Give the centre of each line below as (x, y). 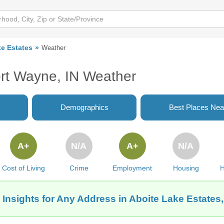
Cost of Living (23, 168)
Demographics (84, 107)
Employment (132, 168)
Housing (186, 168)
